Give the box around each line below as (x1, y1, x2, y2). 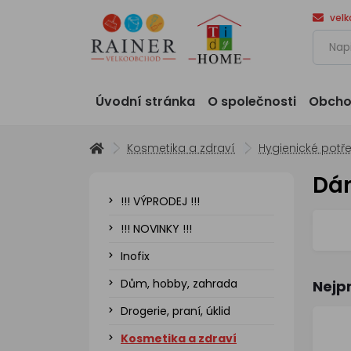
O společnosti (208, 92, 296, 110)
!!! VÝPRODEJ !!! (121, 194, 200, 209)
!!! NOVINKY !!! (121, 221, 192, 237)
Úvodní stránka (96, 92, 195, 110)
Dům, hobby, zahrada (121, 276, 237, 291)
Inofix (121, 248, 150, 264)
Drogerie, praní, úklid (121, 303, 230, 319)
